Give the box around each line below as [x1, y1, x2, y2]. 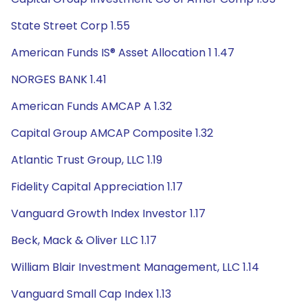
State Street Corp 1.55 [11, 18, 130, 34]
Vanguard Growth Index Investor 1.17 [11, 206, 206, 221]
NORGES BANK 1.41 [11, 71, 107, 87]
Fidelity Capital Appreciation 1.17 [11, 179, 183, 195]
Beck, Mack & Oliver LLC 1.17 [11, 232, 157, 248]
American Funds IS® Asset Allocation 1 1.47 [11, 45, 234, 60]
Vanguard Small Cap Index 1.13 [11, 286, 171, 302]
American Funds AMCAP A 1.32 [11, 98, 172, 114]
